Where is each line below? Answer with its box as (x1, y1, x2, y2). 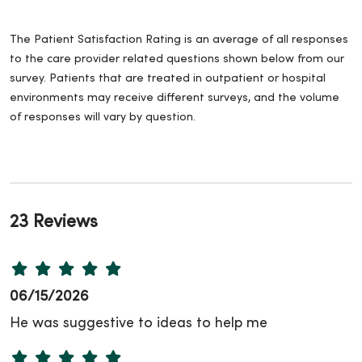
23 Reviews (10, 214, 98, 232)
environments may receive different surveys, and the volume (10, 93, 339, 104)
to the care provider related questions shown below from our (10, 54, 344, 65)
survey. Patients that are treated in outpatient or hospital (10, 74, 326, 85)
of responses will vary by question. (10, 112, 196, 124)
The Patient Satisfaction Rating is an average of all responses (10, 35, 348, 46)
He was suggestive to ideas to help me (10, 317, 267, 331)
